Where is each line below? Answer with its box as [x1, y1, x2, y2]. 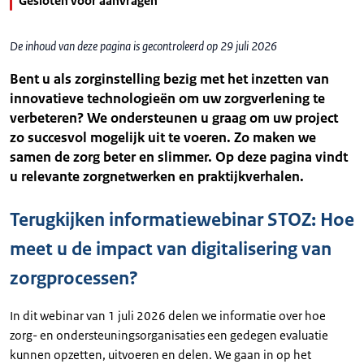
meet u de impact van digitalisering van [10, 237, 331, 261]
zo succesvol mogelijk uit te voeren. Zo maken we [10, 128, 316, 146]
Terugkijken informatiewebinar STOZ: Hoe [10, 208, 354, 232]
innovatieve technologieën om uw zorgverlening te [10, 89, 325, 107]
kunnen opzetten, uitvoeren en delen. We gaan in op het [10, 347, 311, 362]
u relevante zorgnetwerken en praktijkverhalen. [10, 167, 307, 185]
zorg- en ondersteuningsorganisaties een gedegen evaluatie [10, 327, 328, 343]
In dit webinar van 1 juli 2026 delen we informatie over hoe [10, 308, 326, 323]
